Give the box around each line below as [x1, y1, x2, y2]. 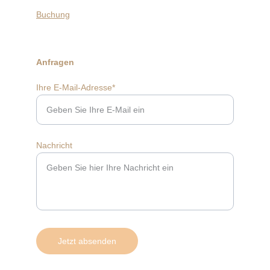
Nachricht [36, 140, 72, 150]
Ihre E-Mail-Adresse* [36, 83, 115, 92]
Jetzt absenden [58, 236, 116, 246]
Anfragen [36, 57, 74, 67]
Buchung [36, 10, 70, 19]
